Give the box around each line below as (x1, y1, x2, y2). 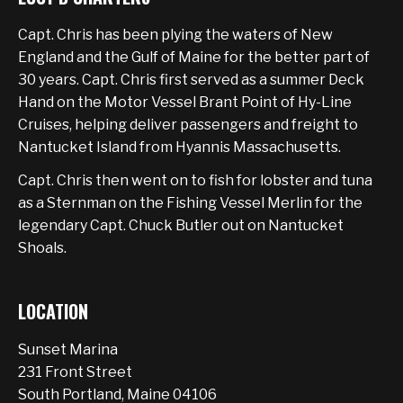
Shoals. (18, 239, 67, 256)
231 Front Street (18, 363, 132, 381)
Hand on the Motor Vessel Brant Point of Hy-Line (18, 94, 352, 111)
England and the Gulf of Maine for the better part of (18, 49, 370, 66)
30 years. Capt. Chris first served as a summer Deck (18, 71, 364, 88)
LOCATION (18, 298, 88, 325)
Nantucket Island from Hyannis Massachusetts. (18, 139, 341, 156)
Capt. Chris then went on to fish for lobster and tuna (18, 172, 372, 189)
